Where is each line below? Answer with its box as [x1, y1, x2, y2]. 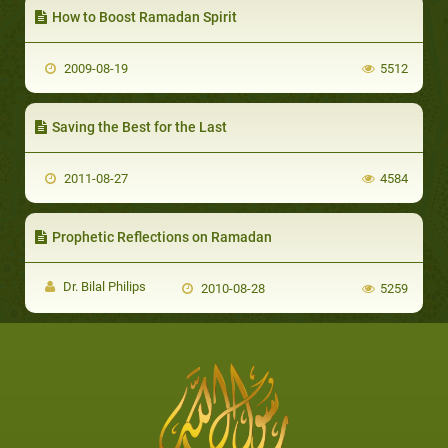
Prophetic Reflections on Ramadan [52, 228, 272, 245]
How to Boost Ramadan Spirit [52, 8, 237, 25]
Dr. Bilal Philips [60, 278, 146, 294]
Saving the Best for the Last [52, 118, 227, 135]
